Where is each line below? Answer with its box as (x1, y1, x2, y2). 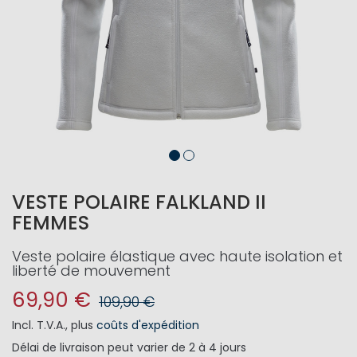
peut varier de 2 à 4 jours (108, 339, 246, 355)
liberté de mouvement (12, 261, 171, 280)
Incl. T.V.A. (12, 317, 65, 333)
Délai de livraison (12, 339, 104, 355)
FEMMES (12, 210, 89, 236)
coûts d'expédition (96, 317, 199, 333)
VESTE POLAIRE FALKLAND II (12, 189, 266, 215)
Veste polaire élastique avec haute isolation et (12, 246, 343, 266)
